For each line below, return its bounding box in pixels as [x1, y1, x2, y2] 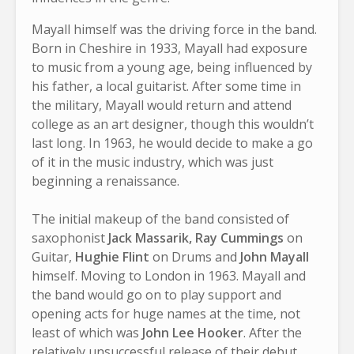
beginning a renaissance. [32, 171, 179, 190]
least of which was [32, 323, 139, 341]
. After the [243, 323, 302, 341]
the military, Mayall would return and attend [32, 96, 292, 114]
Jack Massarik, [108, 228, 192, 247]
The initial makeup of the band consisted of [32, 209, 289, 228]
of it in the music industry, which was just [32, 153, 273, 171]
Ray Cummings [195, 228, 284, 247]
